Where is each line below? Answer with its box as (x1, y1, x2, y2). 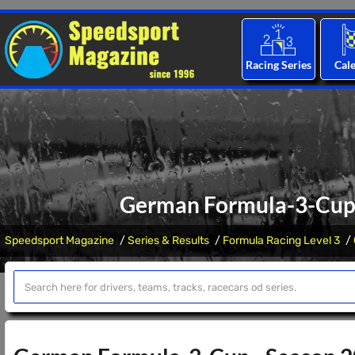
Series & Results (128, 234, 209, 247)
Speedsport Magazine (5, 234, 114, 247)
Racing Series (245, 58, 311, 71)
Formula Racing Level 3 (223, 234, 340, 247)
